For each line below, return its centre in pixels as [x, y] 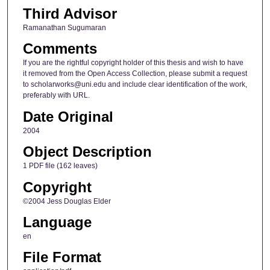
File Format [62, 257]
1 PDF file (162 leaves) [60, 166]
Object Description [87, 152]
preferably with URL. [56, 96]
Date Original [68, 116]
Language [57, 222]
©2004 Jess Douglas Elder [67, 201]
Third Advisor [70, 13]
